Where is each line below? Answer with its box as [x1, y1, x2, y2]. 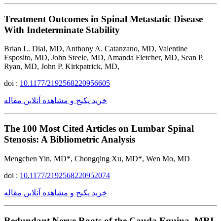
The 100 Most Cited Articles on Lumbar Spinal [4, 123, 194, 134]
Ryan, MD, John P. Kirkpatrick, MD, [4, 62, 119, 71]
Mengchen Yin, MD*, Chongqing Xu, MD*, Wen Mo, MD [4, 154, 190, 163]
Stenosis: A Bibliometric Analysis [4, 134, 135, 145]
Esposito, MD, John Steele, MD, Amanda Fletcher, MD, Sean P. [4, 53, 204, 62]
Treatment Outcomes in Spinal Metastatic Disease [4, 13, 203, 24]
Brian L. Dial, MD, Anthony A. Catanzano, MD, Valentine [4, 44, 187, 53]
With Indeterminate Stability [4, 24, 120, 35]
